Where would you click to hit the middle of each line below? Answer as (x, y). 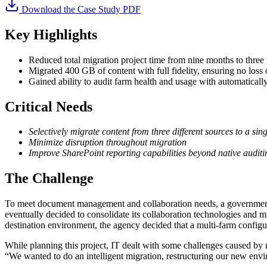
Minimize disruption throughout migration (108, 142)
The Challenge (49, 178)
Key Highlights (51, 34)
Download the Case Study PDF (80, 9)
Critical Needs (49, 106)
